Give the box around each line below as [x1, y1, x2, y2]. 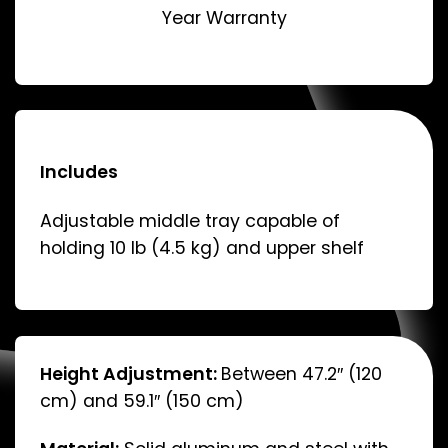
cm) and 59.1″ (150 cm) [40, 388, 245, 413]
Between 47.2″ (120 [221, 361, 383, 386]
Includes [40, 159, 119, 184]
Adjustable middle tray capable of [40, 208, 341, 233]
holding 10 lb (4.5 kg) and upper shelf [40, 235, 365, 260]
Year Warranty [161, 6, 287, 31]
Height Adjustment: [40, 361, 222, 386]
